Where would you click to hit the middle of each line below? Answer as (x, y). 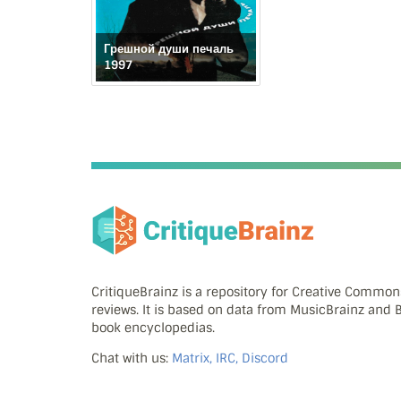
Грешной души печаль (169, 49)
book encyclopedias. (153, 328)
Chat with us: (132, 358)
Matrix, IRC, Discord (230, 358)
